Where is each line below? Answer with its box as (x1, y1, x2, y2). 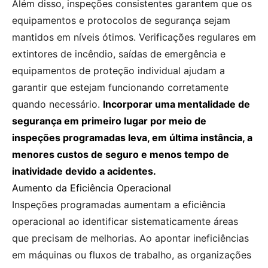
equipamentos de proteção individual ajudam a (12, 64, 225, 77)
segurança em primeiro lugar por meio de (12, 114, 206, 127)
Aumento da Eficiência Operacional (12, 181, 171, 194)
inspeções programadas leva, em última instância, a (12, 131, 252, 144)
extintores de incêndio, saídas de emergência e (12, 47, 226, 60)
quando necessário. (12, 98, 103, 110)
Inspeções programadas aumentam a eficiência (12, 198, 226, 211)
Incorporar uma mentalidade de (103, 98, 250, 110)
